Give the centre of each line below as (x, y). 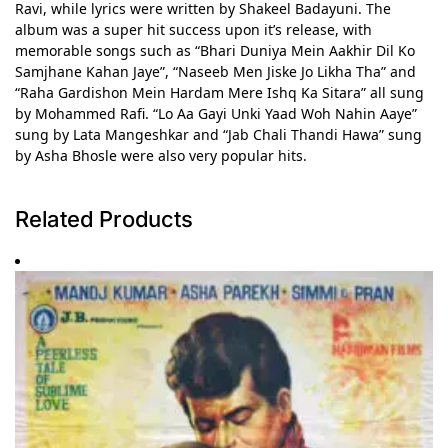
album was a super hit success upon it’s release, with (193, 29)
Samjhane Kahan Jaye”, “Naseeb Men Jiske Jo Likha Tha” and (215, 71)
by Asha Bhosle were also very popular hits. (161, 155)
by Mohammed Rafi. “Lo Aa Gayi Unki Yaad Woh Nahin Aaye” (216, 113)
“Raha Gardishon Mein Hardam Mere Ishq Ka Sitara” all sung (219, 92)
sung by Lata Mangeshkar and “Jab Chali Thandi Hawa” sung (218, 134)
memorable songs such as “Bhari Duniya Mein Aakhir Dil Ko (215, 50)
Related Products (104, 218)
